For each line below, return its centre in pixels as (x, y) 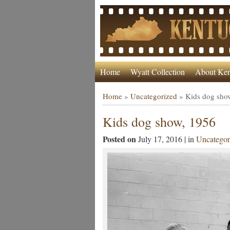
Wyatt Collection (157, 72)
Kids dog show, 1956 (159, 122)
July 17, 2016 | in (167, 139)
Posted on (120, 139)
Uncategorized (154, 96)
